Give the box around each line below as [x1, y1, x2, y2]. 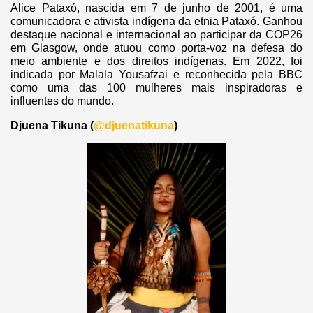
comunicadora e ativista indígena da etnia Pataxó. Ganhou [10, 15, 303, 28]
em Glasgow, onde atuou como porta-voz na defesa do [10, 42, 303, 54]
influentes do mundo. [10, 95, 114, 108]
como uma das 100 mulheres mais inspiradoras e [10, 82, 303, 94]
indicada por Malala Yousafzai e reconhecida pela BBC [10, 68, 303, 81]
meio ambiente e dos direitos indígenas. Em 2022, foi [10, 55, 303, 68]
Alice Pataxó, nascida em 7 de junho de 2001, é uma [10, 2, 303, 15]
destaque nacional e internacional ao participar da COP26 [10, 29, 303, 41]
